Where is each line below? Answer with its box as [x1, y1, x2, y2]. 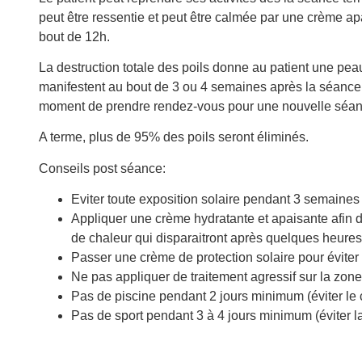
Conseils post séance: [39, 161, 166, 175]
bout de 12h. [39, 29, 111, 44]
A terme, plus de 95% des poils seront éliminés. [39, 130, 309, 145]
